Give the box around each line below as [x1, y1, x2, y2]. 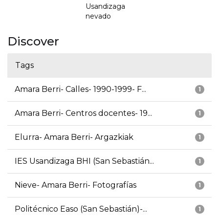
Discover [7, 34, 59, 49]
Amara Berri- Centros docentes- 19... [15, 109, 152, 118]
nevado [86, 12, 111, 21]
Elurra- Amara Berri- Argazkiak [15, 132, 133, 142]
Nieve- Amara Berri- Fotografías [15, 180, 136, 190]
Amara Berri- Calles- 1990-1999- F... [15, 85, 146, 94]
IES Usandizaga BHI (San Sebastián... [15, 156, 154, 166]
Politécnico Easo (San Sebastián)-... [15, 204, 147, 214]
